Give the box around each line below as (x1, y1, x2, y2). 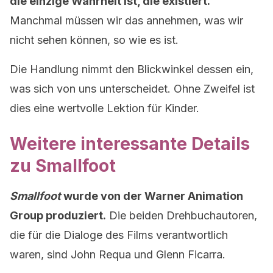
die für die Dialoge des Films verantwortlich (10, 229, 228, 241)
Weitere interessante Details (10, 133, 250, 154)
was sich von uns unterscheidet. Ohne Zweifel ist (10, 82, 255, 95)
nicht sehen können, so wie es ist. (10, 34, 179, 46)
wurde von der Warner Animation (61, 190, 243, 202)
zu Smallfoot (10, 155, 116, 176)
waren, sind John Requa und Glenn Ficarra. (10, 248, 225, 261)
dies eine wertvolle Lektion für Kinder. (10, 102, 199, 115)
